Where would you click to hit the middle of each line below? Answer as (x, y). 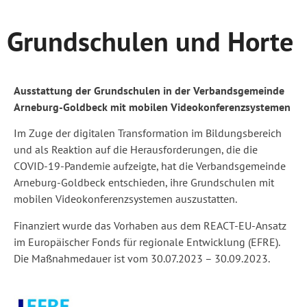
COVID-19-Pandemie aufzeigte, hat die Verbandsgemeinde (150, 166)
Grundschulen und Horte (150, 41)
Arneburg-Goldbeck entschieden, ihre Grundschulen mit (144, 183)
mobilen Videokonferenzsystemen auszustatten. (125, 199)
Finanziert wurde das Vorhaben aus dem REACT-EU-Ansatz (150, 225)
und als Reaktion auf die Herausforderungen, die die (136, 150)
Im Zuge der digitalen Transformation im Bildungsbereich (148, 133)
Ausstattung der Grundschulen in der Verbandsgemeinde (149, 90)
